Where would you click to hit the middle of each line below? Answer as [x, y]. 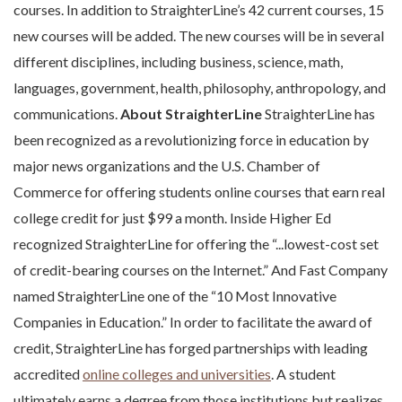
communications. [67, 114]
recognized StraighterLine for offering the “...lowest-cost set [196, 244]
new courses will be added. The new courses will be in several [199, 36]
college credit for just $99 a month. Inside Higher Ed [172, 218]
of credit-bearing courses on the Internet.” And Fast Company [201, 270]
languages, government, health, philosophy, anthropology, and [200, 88]
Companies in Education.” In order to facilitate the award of [193, 322]
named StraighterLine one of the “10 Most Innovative [175, 296]
